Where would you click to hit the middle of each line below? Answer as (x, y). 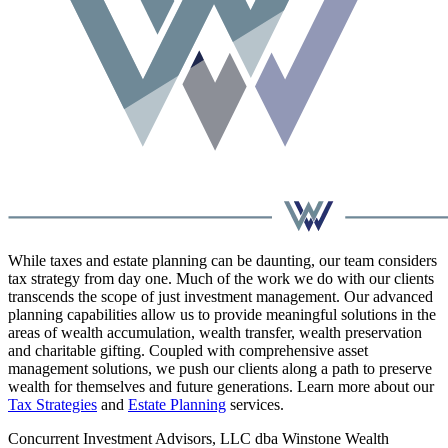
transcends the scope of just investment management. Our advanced (220, 297)
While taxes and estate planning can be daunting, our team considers (222, 261)
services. (255, 405)
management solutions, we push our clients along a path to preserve (220, 369)
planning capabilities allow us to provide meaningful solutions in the (222, 315)
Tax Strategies (52, 405)
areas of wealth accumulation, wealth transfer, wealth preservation (215, 333)
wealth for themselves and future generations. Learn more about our (221, 387)
